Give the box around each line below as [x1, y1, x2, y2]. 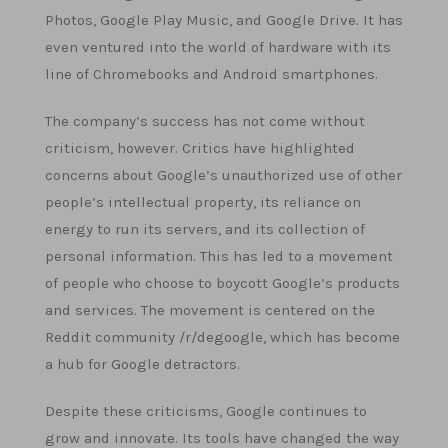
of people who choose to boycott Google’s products [45, 274, 400, 292]
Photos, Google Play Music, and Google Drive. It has [45, 11, 403, 29]
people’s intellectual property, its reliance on [45, 193, 361, 211]
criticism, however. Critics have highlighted [45, 139, 355, 157]
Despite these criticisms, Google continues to [45, 402, 367, 420]
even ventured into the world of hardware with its [45, 38, 391, 56]
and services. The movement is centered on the [45, 301, 375, 319]
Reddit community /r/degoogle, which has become [45, 328, 400, 346]
